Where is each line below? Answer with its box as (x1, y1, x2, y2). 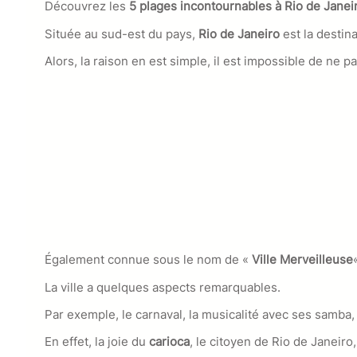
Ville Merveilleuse (252, 252, 353, 268)
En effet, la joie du (45, 334, 146, 350)
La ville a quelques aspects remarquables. (45, 279, 280, 295)
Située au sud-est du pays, (45, 25, 198, 41)
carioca (146, 334, 190, 350)
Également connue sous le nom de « (45, 252, 252, 268)
